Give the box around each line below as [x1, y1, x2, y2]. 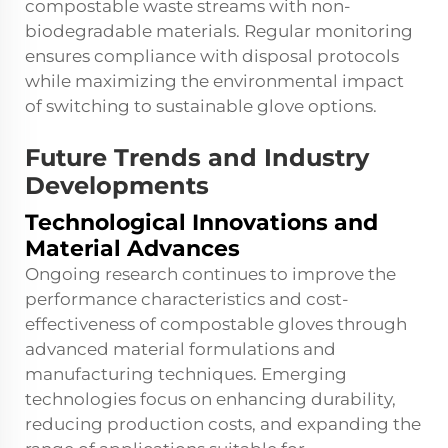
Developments [25, 171, 209, 201]
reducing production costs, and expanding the [25, 414, 421, 435]
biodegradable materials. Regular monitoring [25, 21, 413, 42]
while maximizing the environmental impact [25, 71, 404, 92]
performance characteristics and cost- [25, 289, 349, 310]
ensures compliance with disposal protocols [25, 46, 399, 67]
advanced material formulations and [25, 339, 336, 360]
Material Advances [25, 235, 240, 263]
